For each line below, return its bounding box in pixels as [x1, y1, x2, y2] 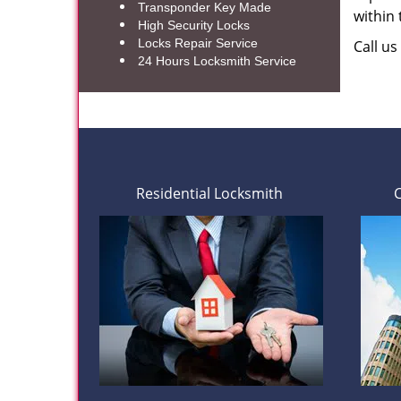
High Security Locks [138, 18, 250, 32]
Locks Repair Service [138, 36, 258, 50]
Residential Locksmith [136, 183, 283, 203]
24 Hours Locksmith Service [138, 54, 296, 68]
